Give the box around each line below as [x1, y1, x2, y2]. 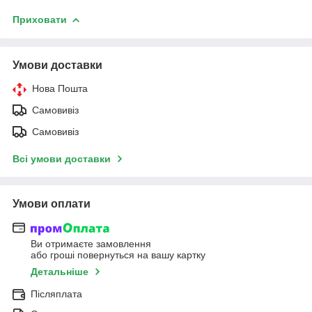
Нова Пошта [32, 82, 88, 94]
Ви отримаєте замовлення [31, 238, 151, 250]
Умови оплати [13, 197, 91, 210]
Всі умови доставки [13, 153, 111, 164]
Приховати [13, 13, 67, 25]
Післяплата [31, 288, 82, 300]
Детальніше [31, 266, 88, 278]
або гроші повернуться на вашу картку [31, 249, 205, 261]
